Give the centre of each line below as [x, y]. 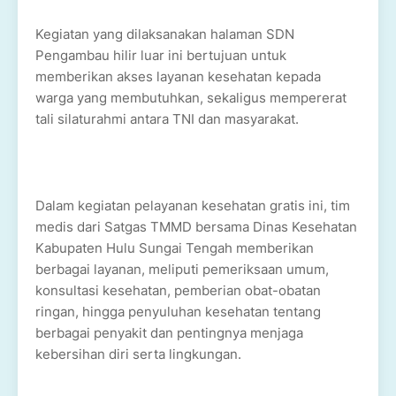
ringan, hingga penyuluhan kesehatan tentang [178, 312]
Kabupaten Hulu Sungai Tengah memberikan [175, 248]
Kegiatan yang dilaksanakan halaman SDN [165, 34]
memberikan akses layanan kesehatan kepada [178, 76]
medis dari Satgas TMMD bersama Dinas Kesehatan [196, 227]
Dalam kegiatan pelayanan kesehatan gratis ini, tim [193, 206]
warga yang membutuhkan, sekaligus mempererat [191, 98]
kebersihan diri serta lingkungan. [138, 354]
